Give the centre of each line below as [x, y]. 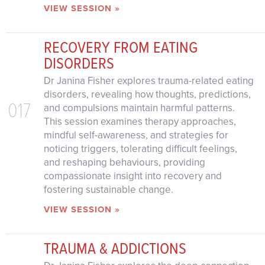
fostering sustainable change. [108, 189]
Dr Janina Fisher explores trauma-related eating [148, 80]
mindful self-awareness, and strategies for [136, 135]
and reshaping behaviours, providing [124, 162]
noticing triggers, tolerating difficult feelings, [140, 148]
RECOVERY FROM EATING [120, 46]
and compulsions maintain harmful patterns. [139, 108]
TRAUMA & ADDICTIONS [115, 248]
